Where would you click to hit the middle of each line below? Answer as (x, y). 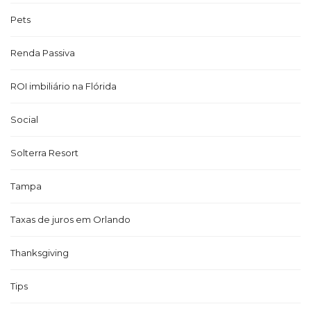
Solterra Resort (44, 153)
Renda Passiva (43, 53)
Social (24, 120)
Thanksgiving (40, 253)
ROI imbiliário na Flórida (64, 86)
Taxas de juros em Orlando (70, 220)
